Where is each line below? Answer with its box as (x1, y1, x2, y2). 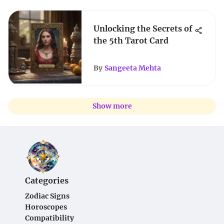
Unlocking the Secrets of (93, 23, 192, 33)
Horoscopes (25, 202, 67, 211)
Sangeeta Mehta (104, 63, 161, 72)
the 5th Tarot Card (93, 35, 168, 45)
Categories (25, 175, 68, 185)
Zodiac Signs (25, 191, 69, 200)
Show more (92, 101, 132, 110)
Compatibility (25, 213, 74, 222)
